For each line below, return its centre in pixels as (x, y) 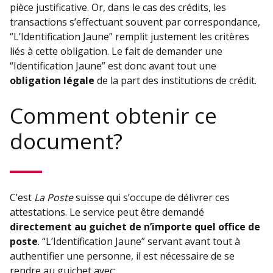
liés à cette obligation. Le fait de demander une (116, 51)
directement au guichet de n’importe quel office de (135, 227)
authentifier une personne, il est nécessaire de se (122, 256)
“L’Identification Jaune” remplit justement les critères (129, 36)
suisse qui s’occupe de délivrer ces (151, 198)
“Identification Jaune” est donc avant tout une (113, 66)
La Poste (54, 198)
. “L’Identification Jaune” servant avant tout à (139, 242)
